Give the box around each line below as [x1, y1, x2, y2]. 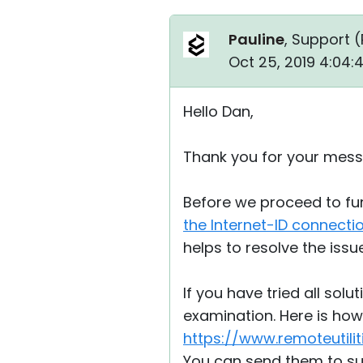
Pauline [228, 29, 284, 49]
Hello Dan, [183, 101, 254, 122]
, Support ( [284, 29, 361, 49]
